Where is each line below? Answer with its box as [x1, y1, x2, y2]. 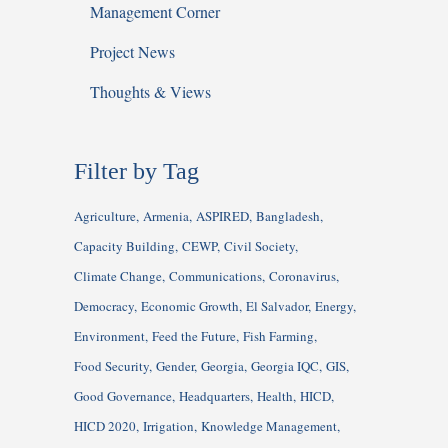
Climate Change [74, 267, 162, 286]
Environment [74, 327, 145, 346]
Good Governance [74, 387, 172, 406]
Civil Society [224, 237, 295, 256]
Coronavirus [269, 267, 336, 286]
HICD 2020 [74, 417, 136, 436]
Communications [169, 267, 262, 286]
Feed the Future [152, 327, 236, 346]
